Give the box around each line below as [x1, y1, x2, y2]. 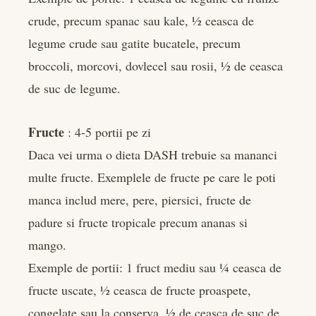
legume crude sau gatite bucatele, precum [28, 34, 241, 51]
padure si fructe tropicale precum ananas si [28, 213, 248, 231]
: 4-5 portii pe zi [64, 123, 151, 140]
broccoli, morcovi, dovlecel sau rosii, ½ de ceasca [28, 56, 283, 74]
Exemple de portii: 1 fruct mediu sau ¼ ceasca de [28, 258, 281, 276]
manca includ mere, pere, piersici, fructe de [28, 190, 251, 208]
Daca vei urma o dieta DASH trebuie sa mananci [28, 145, 277, 163]
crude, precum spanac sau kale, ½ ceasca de [28, 11, 254, 29]
